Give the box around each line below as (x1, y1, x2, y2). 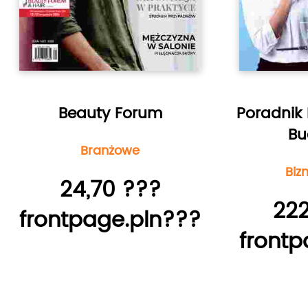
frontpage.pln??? (19, 202, 201, 238)
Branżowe (80, 140, 140, 161)
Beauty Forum (58, 100, 162, 126)
